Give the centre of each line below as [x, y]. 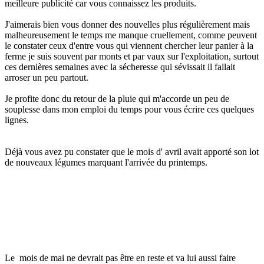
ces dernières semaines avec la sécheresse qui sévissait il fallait [120, 67]
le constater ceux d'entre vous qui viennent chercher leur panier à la [129, 45]
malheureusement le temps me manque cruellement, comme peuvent [131, 35]
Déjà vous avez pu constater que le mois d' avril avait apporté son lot [132, 151]
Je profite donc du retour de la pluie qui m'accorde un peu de [117, 98]
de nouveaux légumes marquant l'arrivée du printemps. [106, 162]
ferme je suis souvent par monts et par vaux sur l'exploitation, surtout [132, 56]
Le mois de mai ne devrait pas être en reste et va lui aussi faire [120, 258]
